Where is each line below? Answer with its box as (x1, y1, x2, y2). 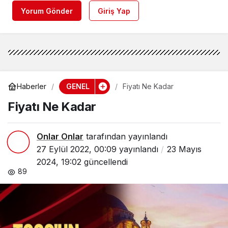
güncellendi (81, 156, 128, 167)
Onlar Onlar (37, 131, 83, 141)
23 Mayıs (167, 144, 202, 154)
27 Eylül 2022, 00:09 (37, 144, 117, 154)
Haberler (17, 82, 46, 91)
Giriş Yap (98, 6, 130, 15)
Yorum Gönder (21, 6, 73, 15)
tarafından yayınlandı (83, 131, 167, 141)
